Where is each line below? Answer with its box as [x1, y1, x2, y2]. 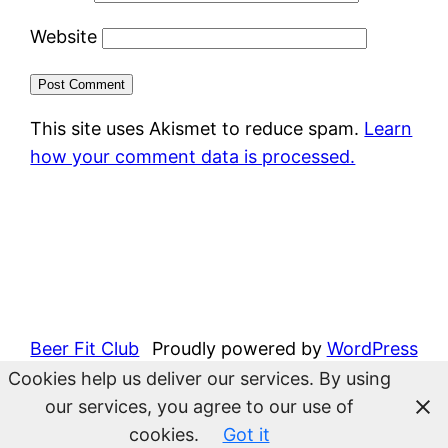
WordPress [326, 337, 418, 359]
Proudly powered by [151, 337, 327, 359]
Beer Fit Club [30, 337, 140, 359]
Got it [222, 424, 270, 445]
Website [30, 25, 98, 47]
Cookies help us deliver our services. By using [7, 368, 391, 389]
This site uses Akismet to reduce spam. [30, 117, 365, 139]
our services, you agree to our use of [44, 396, 354, 417]
